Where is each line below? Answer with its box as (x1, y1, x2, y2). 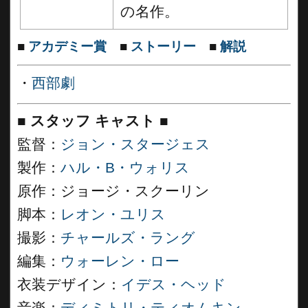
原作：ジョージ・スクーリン (17, 183, 210, 199)
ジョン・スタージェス (60, 136, 210, 153)
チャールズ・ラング (60, 230, 195, 246)
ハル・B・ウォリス (60, 159, 190, 176)
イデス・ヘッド (121, 276, 226, 293)
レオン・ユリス (60, 206, 166, 223)
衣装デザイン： (17, 276, 121, 293)
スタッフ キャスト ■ (30, 113, 168, 129)
